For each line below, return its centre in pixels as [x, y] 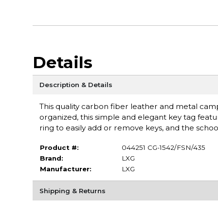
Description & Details [76, 85]
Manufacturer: [65, 169]
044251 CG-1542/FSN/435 [163, 148]
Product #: [59, 148]
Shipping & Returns [72, 191]
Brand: [51, 158]
